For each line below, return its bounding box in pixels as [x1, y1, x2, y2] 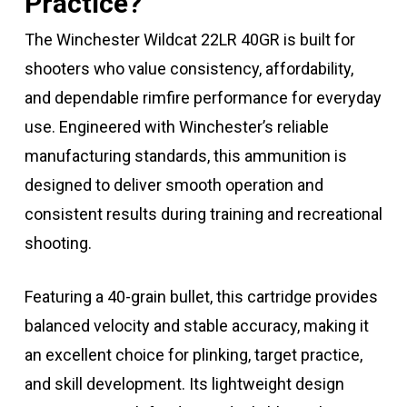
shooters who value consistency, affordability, [24, 59, 353, 79]
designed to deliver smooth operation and [24, 175, 323, 195]
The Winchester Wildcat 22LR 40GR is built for [24, 30, 355, 50]
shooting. [24, 233, 92, 253]
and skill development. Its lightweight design [24, 374, 344, 394]
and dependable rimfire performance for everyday [24, 88, 382, 108]
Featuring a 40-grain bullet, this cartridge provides [24, 287, 378, 307]
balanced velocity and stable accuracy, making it [24, 316, 369, 336]
